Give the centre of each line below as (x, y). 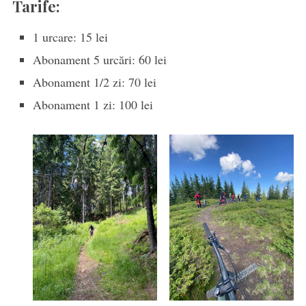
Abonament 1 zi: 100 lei (93, 104)
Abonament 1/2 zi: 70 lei (94, 82)
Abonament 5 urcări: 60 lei (99, 59)
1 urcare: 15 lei (70, 37)
